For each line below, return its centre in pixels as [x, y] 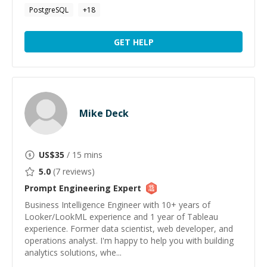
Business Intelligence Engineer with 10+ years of [117, 205]
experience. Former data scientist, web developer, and [129, 229]
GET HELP [133, 42]
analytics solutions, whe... [73, 252]
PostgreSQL [49, 10]
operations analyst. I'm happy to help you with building [129, 240]
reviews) [77, 171]
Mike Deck [104, 113]
